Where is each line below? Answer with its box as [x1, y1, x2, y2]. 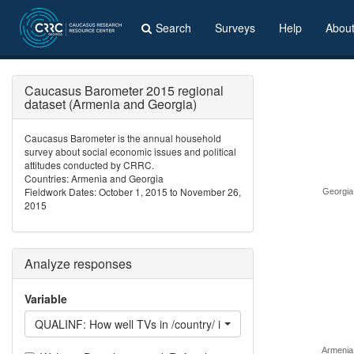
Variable [24, 291, 67, 307]
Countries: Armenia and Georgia [24, 171, 164, 185]
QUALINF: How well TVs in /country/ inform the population [35, 316, 324, 332]
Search [156, 20, 191, 36]
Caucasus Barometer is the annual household [24, 131, 221, 145]
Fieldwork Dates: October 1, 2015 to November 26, [24, 185, 241, 198]
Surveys [215, 20, 255, 36]
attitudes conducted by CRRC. [24, 158, 154, 171]
